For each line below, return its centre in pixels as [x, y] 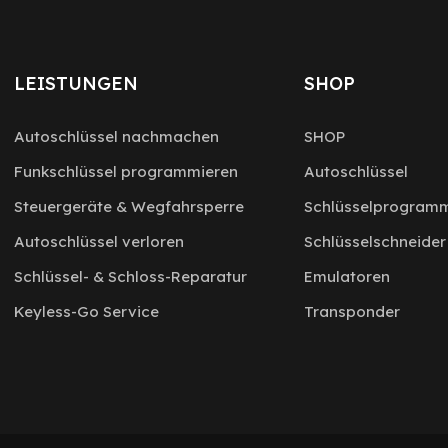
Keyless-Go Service [86, 312]
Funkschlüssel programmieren [126, 172]
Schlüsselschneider [374, 242]
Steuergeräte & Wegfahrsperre [129, 207]
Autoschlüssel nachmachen [116, 137]
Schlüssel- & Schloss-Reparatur [130, 277]
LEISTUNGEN [76, 84]
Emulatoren [346, 277]
